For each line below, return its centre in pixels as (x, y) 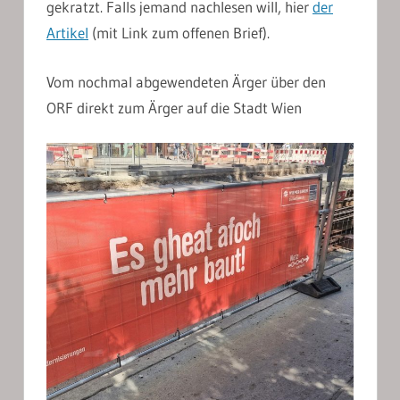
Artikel (67, 33)
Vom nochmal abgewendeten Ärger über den (186, 81)
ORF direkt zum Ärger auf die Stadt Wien (174, 107)
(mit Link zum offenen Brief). (179, 33)
